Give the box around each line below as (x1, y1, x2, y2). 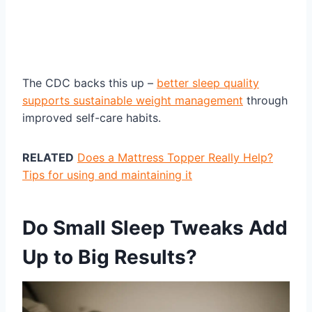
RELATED (22, 150, 74, 164)
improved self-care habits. (22, 110, 161, 125)
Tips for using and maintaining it (22, 167, 192, 182)
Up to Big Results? (22, 244, 197, 269)
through (243, 93, 288, 107)
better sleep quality (157, 75, 259, 90)
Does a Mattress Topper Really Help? (77, 150, 273, 164)
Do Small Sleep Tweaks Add (22, 215, 288, 240)
